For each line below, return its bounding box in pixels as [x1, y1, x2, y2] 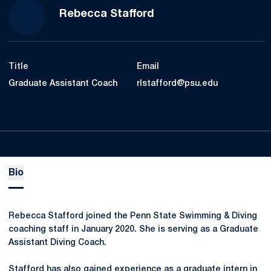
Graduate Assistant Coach [8, 80, 117, 88]
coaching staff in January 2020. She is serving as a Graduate [8, 226, 258, 233]
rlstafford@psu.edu [137, 80, 218, 88]
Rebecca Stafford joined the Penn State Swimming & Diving [8, 212, 257, 220]
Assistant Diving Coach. [8, 239, 106, 247]
